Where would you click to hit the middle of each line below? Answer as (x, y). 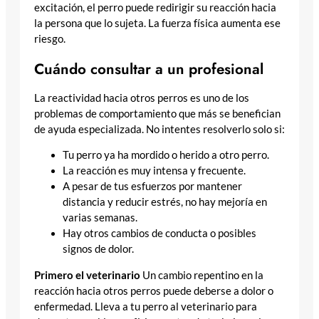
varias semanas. (100, 218)
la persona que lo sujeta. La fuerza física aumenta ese (157, 23)
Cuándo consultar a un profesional (149, 69)
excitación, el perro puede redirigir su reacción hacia (155, 8)
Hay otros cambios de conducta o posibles (159, 234)
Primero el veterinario (87, 275)
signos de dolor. (98, 249)
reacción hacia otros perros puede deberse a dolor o (154, 291)
